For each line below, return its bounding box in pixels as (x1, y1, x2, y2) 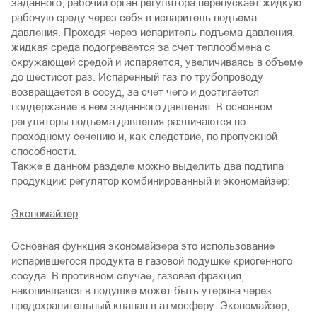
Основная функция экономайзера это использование (11, 239, 275, 252)
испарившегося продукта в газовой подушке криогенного (11, 254, 292, 267)
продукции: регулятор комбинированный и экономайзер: (11, 175, 290, 187)
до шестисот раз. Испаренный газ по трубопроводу (11, 71, 263, 83)
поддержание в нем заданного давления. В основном (11, 100, 273, 113)
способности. (11, 145, 79, 157)
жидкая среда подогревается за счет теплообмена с (11, 41, 270, 53)
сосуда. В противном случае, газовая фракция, (11, 269, 244, 282)
